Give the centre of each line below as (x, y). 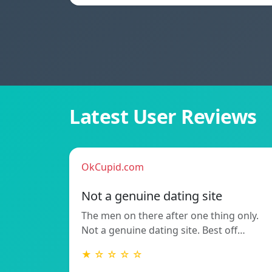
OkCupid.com (113, 167)
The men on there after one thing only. (170, 216)
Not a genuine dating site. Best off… (163, 230)
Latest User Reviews (163, 117)
